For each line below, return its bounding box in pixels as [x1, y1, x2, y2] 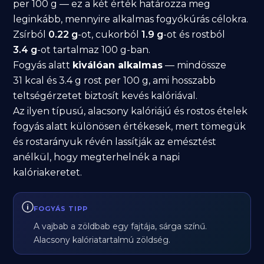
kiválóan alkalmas [72, 60, 163, 71]
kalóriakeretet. [13, 167, 82, 178]
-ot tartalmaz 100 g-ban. [37, 44, 151, 55]
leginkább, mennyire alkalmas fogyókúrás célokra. [13, 14, 249, 25]
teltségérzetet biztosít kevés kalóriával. [13, 90, 198, 101]
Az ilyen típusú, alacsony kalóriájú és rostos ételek [13, 105, 248, 117]
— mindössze [163, 60, 227, 71]
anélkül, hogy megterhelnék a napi [13, 151, 180, 163]
